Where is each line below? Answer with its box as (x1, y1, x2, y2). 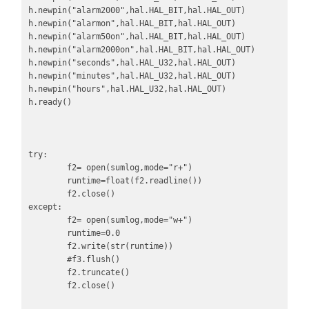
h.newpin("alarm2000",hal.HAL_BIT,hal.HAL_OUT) (28, 6, 246, 16)
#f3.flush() (28, 255, 67, 265)
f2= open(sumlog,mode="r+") (28, 163, 67, 173)
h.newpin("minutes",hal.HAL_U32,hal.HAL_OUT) (28, 71, 236, 81)
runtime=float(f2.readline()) (28, 176, 67, 186)
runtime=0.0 (28, 228, 67, 239)
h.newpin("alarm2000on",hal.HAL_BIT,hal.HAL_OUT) (28, 45, 255, 55)
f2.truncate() (28, 268, 67, 278)
